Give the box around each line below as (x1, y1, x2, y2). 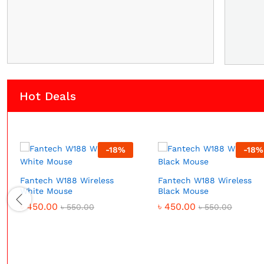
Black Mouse (158, 186, 209, 196)
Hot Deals (19, 89, 76, 103)
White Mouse (20, 186, 72, 196)
